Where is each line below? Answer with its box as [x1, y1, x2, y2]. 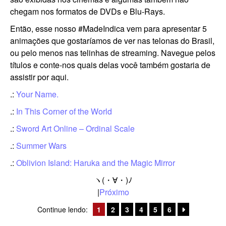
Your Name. [16, 88, 59, 100]
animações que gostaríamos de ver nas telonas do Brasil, [10, 35, 214, 47]
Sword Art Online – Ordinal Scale [16, 123, 135, 135]
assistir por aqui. [10, 71, 69, 83]
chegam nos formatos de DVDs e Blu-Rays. [10, 6, 165, 18]
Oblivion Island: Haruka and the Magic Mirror [16, 157, 175, 169]
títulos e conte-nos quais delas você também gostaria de [10, 59, 210, 71]
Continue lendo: [37, 204, 90, 215]
